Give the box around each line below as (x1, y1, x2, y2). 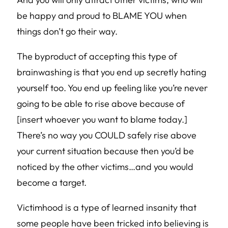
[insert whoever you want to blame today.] (17, 113, 187, 125)
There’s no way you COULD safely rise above (17, 129, 196, 141)
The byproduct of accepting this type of (17, 50, 177, 62)
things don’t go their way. (17, 25, 118, 37)
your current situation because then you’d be (17, 145, 194, 157)
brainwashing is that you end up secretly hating (17, 66, 206, 78)
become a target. (17, 177, 87, 188)
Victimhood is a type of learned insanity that (17, 202, 196, 213)
